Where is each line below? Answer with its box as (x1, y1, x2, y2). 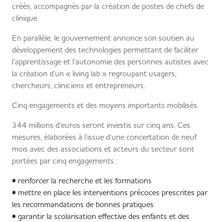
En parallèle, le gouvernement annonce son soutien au (12, 33, 194, 43)
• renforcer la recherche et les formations (12, 175, 152, 185)
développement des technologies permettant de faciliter (12, 45, 198, 55)
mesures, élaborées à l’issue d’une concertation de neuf (12, 132, 197, 142)
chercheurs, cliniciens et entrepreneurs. (12, 80, 145, 90)
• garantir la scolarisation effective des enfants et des (12, 211, 189, 221)
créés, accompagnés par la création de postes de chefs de (12, 1, 204, 11)
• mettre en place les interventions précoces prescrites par (12, 187, 208, 197)
